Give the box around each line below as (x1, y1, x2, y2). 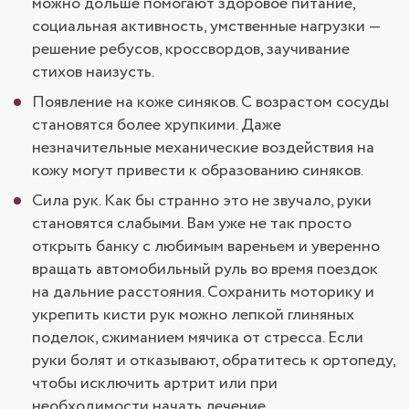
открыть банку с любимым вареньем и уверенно (32, 234, 380, 258)
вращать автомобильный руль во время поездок (32, 257, 378, 281)
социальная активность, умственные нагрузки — (32, 14, 381, 38)
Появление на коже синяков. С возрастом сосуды (32, 89, 389, 114)
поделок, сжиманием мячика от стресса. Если (32, 325, 363, 350)
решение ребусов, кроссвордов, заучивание (32, 37, 350, 61)
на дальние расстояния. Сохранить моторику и (32, 279, 374, 304)
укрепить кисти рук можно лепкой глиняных (32, 302, 354, 327)
